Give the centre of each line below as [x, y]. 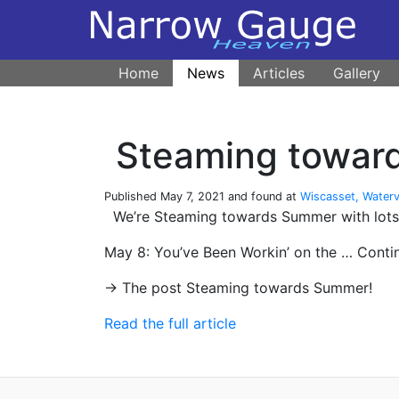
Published [132, 197]
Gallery [357, 73]
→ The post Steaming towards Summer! [238, 288]
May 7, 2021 [192, 197]
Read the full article [170, 324]
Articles [279, 73]
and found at [262, 197]
